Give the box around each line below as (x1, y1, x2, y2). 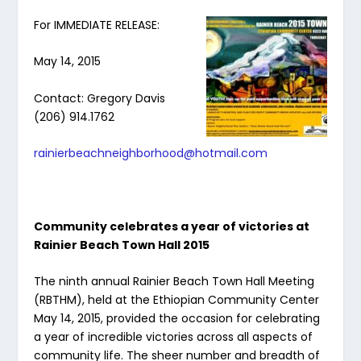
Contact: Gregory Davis (34, 89, 166, 106)
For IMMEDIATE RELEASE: (34, 17, 160, 33)
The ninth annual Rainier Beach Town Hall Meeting (34, 273, 315, 290)
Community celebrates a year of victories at (34, 218, 310, 234)
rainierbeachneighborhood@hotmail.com (34, 145, 268, 162)
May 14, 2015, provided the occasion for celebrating (34, 310, 321, 327)
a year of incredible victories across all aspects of (34, 329, 313, 346)
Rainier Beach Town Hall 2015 (34, 236, 210, 253)
